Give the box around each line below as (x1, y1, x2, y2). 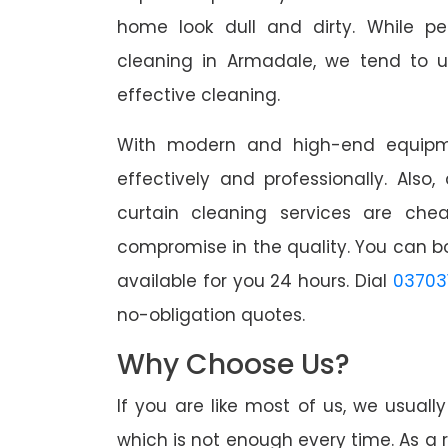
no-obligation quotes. (117, 303, 305, 328)
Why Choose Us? (117, 345, 350, 385)
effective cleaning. (117, 83, 280, 108)
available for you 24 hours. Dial (117, 269, 393, 294)
